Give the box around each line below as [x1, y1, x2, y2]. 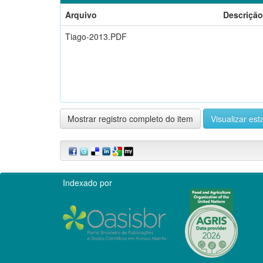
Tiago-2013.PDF [65, 30, 127, 42]
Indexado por [63, 176, 112, 188]
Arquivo [65, 8, 97, 21]
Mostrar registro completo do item [68, 112, 193, 124]
